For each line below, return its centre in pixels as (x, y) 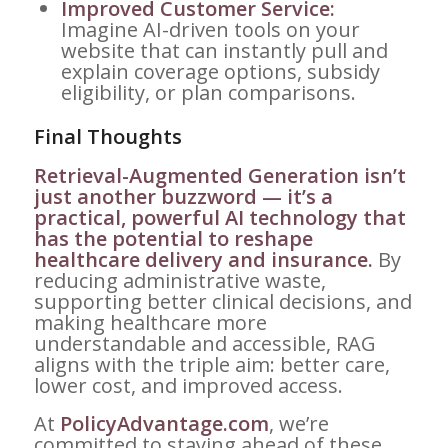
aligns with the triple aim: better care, (211, 365)
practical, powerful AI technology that (219, 218)
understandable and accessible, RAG (204, 344)
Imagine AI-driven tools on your (210, 30)
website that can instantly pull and (224, 51)
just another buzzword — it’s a (183, 197)
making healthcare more (150, 323)
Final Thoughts (107, 137)
